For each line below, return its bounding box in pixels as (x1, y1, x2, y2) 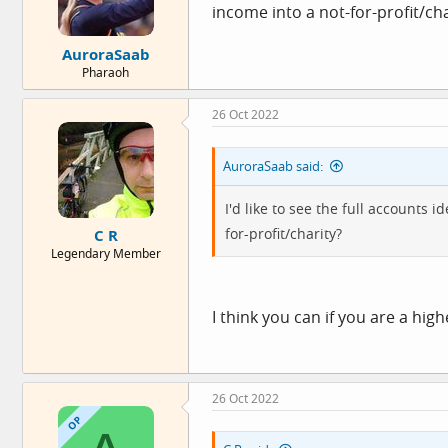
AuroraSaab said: (223, 156, 323, 175)
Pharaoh (82, 63, 129, 81)
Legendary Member (50, 245, 161, 262)
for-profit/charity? (225, 223, 342, 243)
